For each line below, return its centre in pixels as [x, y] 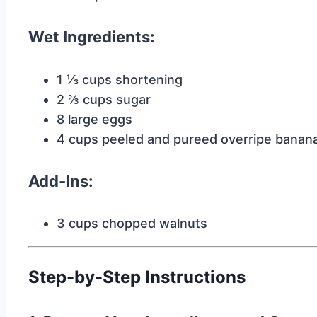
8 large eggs [94, 119]
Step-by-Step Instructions [137, 277]
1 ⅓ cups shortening [120, 79]
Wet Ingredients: [92, 37]
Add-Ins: [61, 181]
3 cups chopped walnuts [132, 224]
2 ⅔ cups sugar [104, 99]
